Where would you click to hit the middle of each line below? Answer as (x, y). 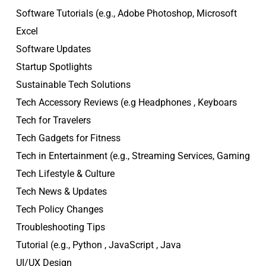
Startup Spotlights (54, 67)
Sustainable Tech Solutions (73, 85)
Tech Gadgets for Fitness (68, 138)
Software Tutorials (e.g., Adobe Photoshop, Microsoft (126, 14)
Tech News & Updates (61, 192)
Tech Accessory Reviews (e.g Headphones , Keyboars (126, 103)
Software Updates (53, 49)
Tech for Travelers (53, 121)
